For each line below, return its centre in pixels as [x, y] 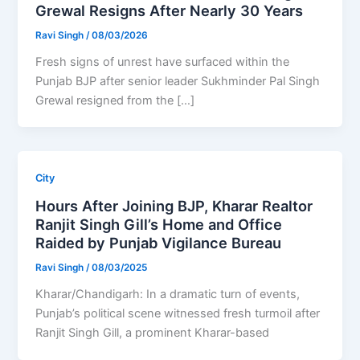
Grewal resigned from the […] [115, 100]
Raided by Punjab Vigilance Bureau [159, 243]
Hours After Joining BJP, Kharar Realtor [174, 206]
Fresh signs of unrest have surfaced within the [163, 61]
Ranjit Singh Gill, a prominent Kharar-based [153, 332]
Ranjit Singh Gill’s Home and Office [159, 225]
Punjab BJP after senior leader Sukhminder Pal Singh [178, 81]
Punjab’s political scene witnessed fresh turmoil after [178, 313]
